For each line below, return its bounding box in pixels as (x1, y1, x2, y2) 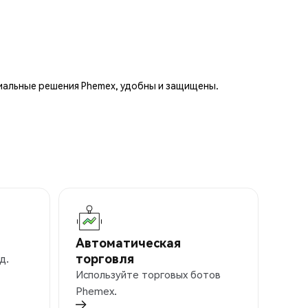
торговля (76, 250, 134, 267)
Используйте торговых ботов (76, 267, 221, 282)
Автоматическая (76, 234, 181, 251)
